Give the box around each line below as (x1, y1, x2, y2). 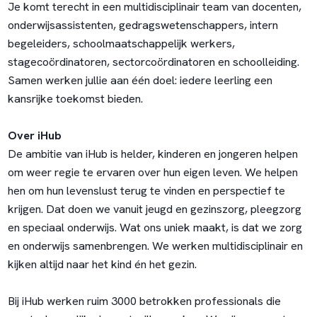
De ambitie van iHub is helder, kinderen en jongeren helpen (7, 146, 298, 162)
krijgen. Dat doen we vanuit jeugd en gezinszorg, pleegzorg (7, 202, 301, 217)
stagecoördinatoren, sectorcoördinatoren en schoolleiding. (7, 54, 299, 70)
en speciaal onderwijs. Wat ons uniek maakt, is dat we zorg (7, 220, 302, 236)
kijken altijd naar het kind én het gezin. (7, 257, 197, 272)
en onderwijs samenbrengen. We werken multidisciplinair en (7, 238, 303, 254)
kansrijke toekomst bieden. (7, 91, 143, 107)
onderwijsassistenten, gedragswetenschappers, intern (7, 18, 278, 33)
